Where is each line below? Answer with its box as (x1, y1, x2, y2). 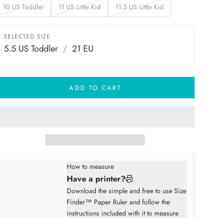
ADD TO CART (69, 83, 121, 92)
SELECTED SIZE (4, 32, 51, 41)
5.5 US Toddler (4, 42, 58, 55)
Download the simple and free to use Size (66, 185, 186, 196)
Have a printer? (66, 172, 126, 184)
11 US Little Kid (58, 1, 101, 12)
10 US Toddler (3, 1, 44, 12)
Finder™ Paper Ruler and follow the (66, 197, 170, 207)
